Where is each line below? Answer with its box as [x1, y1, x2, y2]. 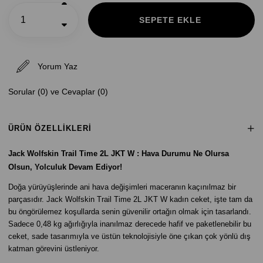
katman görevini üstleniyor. [8, 244, 99, 253]
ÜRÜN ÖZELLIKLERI [8, 124, 92, 133]
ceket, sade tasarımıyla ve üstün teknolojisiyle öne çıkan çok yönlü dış [8, 232, 251, 241]
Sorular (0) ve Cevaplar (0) [8, 87, 108, 96]
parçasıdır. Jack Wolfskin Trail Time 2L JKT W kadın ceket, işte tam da [8, 195, 252, 204]
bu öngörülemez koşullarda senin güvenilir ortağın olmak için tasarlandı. [8, 207, 251, 216]
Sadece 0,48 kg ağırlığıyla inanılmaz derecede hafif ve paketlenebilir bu [8, 220, 251, 228]
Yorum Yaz [38, 62, 77, 71]
